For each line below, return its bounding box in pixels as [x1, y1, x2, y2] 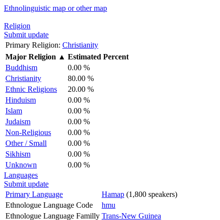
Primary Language [5, 190, 63, 198]
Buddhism [5, 63, 37, 72]
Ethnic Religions [5, 84, 57, 93]
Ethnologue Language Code [5, 200, 93, 209]
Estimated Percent [68, 52, 129, 61]
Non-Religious [5, 128, 51, 137]
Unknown [5, 160, 37, 169]
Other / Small [5, 138, 47, 147]
